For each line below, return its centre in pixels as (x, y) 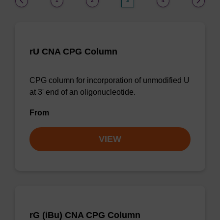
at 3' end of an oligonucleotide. (82, 92)
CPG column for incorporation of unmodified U (110, 80)
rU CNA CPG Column (73, 52)
